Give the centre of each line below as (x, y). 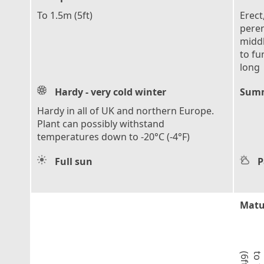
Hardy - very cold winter (110, 92)
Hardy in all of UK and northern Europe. (126, 110)
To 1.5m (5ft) (65, 15)
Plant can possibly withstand (101, 123)
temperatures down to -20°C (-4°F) (113, 136)
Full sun (74, 161)
